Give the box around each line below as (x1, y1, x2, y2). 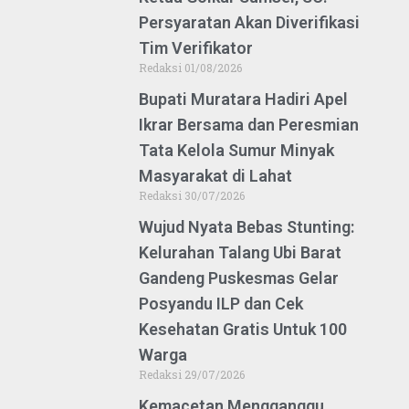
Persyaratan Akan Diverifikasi (139, 12, 360, 32)
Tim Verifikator (139, 37, 253, 58)
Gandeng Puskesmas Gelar (139, 267, 339, 288)
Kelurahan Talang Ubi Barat (139, 242, 341, 262)
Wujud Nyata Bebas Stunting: (139, 216, 354, 236)
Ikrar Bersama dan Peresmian (139, 114, 359, 134)
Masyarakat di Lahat (139, 165, 292, 185)
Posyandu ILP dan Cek (139, 293, 303, 313)
